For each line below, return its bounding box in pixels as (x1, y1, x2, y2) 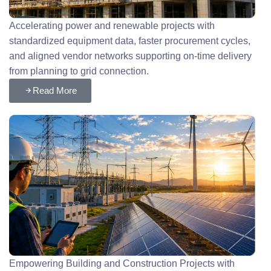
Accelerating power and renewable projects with (9, 20, 215, 31)
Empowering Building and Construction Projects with (9, 258, 235, 269)
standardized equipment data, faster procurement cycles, (9, 35, 251, 46)
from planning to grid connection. (9, 65, 149, 76)
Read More (33, 85, 77, 96)
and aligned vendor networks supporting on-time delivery (9, 50, 252, 61)
